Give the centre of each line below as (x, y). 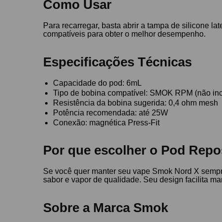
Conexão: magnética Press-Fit (107, 122)
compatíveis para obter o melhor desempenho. (125, 34)
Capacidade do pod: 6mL (98, 83)
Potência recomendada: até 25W (111, 112)
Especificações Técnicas (118, 62)
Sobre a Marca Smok (106, 207)
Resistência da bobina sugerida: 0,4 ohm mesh (136, 103)
